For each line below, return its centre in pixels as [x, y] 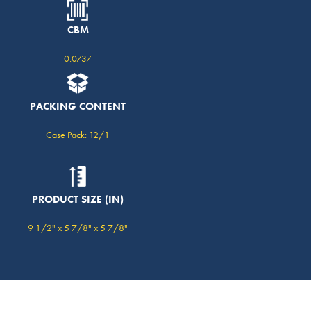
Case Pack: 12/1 [78, 134]
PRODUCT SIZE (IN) [78, 200]
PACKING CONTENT [78, 106]
